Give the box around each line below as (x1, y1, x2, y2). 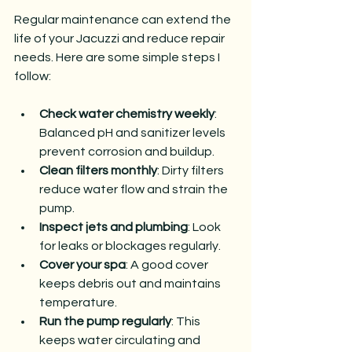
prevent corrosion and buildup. (39, 145, 214, 158)
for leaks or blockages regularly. (39, 239, 221, 252)
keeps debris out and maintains (39, 277, 223, 290)
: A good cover (126, 258, 211, 271)
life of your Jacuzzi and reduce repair (14, 31, 227, 45)
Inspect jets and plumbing (39, 220, 188, 233)
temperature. (39, 295, 117, 309)
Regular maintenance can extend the (14, 13, 233, 26)
